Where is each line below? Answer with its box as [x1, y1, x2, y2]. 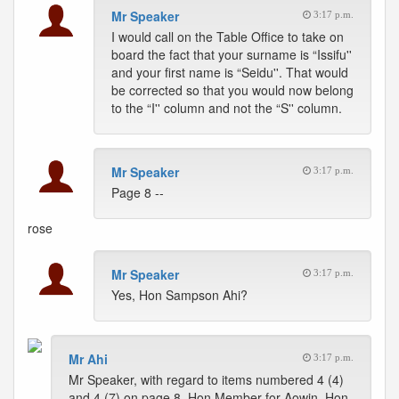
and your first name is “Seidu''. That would [111, 63, 348, 81]
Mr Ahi [69, 350, 108, 368]
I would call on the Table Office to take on [111, 28, 344, 45]
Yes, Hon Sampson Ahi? [111, 286, 248, 304]
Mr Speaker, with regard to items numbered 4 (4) [69, 370, 344, 388]
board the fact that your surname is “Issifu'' [111, 45, 352, 63]
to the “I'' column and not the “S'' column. [111, 99, 342, 117]
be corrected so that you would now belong [111, 81, 354, 99]
